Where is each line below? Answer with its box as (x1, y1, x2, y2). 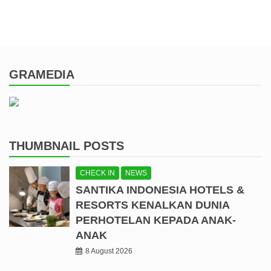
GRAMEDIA (9, 68, 74, 82)
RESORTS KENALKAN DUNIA (76, 199, 229, 212)
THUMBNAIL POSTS (9, 139, 124, 153)
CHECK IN (80, 169, 115, 178)
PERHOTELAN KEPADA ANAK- (76, 214, 236, 227)
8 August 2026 (85, 247, 132, 256)
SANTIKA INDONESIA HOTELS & (76, 184, 244, 197)
